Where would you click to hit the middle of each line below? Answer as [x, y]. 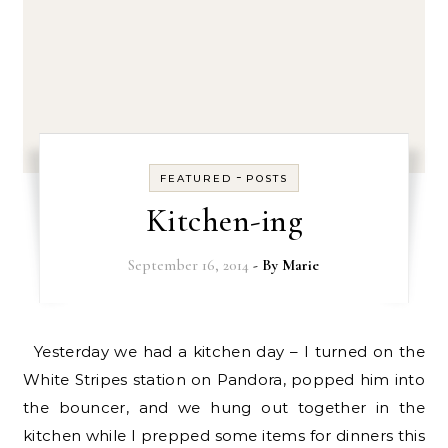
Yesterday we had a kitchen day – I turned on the [33, 351]
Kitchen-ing [224, 220]
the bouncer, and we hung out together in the [224, 407]
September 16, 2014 [189, 264]
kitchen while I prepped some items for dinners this [224, 435]
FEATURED [195, 178]
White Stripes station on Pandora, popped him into [224, 379]
